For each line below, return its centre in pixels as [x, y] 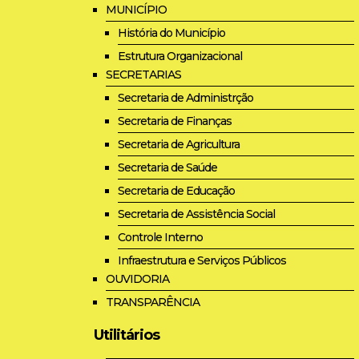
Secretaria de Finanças [175, 121]
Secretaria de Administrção [186, 97]
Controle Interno [160, 237]
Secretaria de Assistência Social [196, 214]
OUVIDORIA [137, 278]
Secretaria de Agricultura [179, 144]
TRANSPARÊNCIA [153, 302]
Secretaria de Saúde [167, 167]
